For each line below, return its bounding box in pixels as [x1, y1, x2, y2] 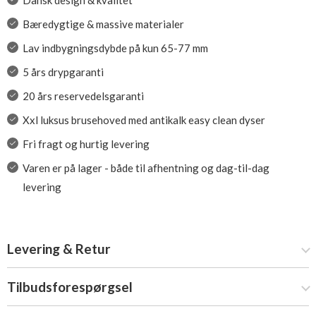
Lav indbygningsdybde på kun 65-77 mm [22, 42, 208, 54]
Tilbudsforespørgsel [7, 279, 133, 295]
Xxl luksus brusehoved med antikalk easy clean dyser [22, 114, 265, 126]
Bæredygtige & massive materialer [22, 18, 184, 30]
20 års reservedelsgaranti [22, 90, 144, 102]
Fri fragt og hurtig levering [22, 138, 150, 150]
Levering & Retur [7, 241, 111, 257]
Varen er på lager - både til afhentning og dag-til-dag [22, 162, 269, 174]
